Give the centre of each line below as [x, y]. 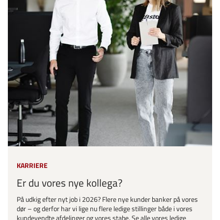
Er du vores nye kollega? [69, 183]
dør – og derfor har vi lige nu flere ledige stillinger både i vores [105, 209]
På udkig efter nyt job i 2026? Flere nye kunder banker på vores [107, 200]
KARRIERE [32, 165]
